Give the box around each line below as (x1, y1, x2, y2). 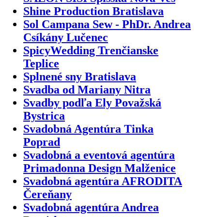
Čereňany (23, 187, 72, 201)
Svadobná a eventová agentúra (23, 148, 175, 161)
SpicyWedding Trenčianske (23, 44, 158, 57)
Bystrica (23, 109, 65, 122)
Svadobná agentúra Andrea (23, 201, 159, 214)
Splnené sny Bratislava (23, 70, 136, 83)
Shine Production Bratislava (23, 4, 164, 17)
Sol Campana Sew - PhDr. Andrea (23, 17, 191, 31)
